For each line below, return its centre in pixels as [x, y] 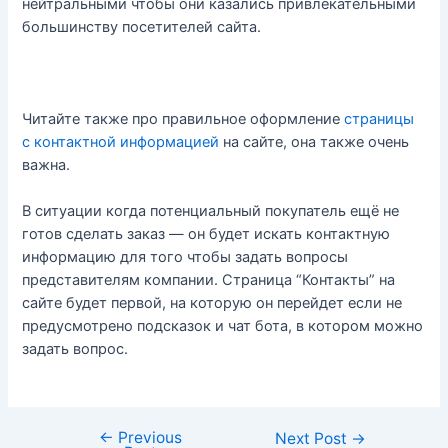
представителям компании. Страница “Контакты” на [209, 280]
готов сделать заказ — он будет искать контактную [206, 234]
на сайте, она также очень [314, 142]
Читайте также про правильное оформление [183, 119]
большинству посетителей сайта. [142, 26]
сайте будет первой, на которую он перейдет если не [212, 303]
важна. [46, 165]
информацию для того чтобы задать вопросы [185, 257]
